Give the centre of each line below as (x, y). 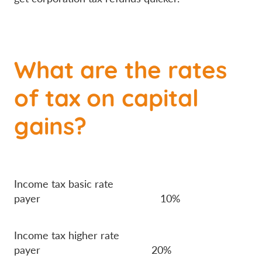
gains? (50, 124)
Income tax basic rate (64, 184)
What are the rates (120, 68)
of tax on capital (106, 96)
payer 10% (97, 199)
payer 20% (93, 250)
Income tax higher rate (67, 235)
